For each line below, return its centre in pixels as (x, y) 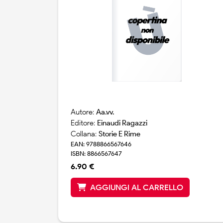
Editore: (84, 123)
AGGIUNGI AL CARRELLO (137, 188)
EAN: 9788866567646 (101, 144)
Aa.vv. (105, 112)
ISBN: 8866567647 (96, 154)
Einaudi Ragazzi (122, 123)
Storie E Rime (119, 134)
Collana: (85, 134)
